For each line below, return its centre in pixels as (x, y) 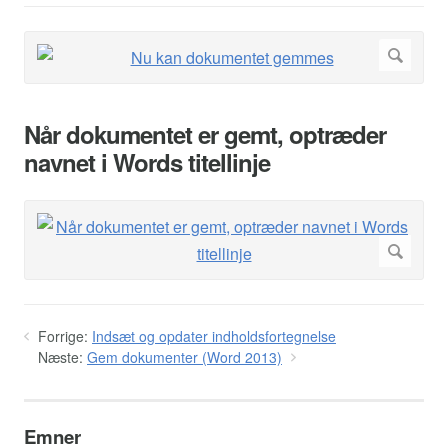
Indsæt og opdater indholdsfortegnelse (214, 335)
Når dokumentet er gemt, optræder (205, 133)
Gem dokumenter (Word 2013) (184, 356)
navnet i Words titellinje (147, 161)
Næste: (60, 356)
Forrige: (63, 335)
